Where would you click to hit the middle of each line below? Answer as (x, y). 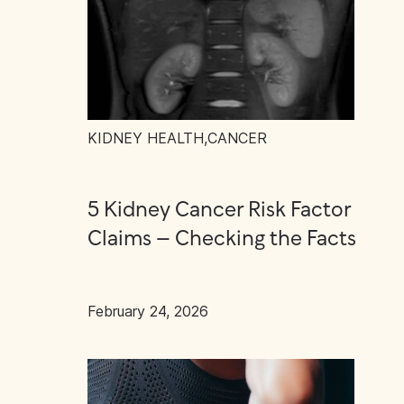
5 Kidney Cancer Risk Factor (219, 211)
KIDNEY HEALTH (146, 138)
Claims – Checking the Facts (222, 239)
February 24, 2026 (148, 311)
